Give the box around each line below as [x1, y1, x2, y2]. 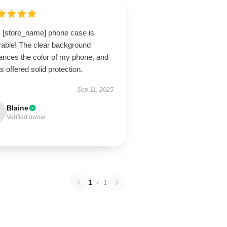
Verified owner [7, 113, 47, 121]
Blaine [7, 104, 29, 112]
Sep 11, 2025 [77, 86, 113, 93]
